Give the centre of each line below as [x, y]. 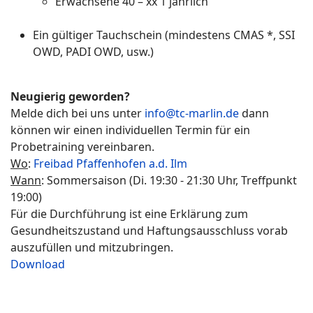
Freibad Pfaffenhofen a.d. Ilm [110, 163]
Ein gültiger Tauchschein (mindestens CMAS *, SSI [164, 35]
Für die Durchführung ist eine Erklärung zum [129, 214]
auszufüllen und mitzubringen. [92, 247]
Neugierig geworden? [70, 96]
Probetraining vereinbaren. [82, 147]
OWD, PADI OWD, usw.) [93, 52]
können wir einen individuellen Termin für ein [130, 130]
